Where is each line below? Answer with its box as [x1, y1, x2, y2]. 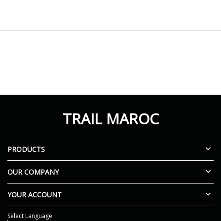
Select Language [7, 211, 52, 220]
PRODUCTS [7, 144, 45, 154]
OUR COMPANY [7, 167, 59, 177]
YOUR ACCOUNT [7, 189, 62, 199]
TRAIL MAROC [62, 108, 159, 129]
